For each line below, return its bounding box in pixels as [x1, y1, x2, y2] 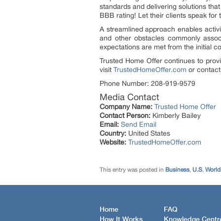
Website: [100, 138, 126, 146]
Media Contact [100, 91, 159, 102]
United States [126, 129, 170, 137]
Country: [100, 129, 126, 137]
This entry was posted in [100, 166, 165, 173]
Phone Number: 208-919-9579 [100, 79, 195, 87]
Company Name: [100, 102, 152, 110]
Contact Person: [100, 111, 150, 119]
